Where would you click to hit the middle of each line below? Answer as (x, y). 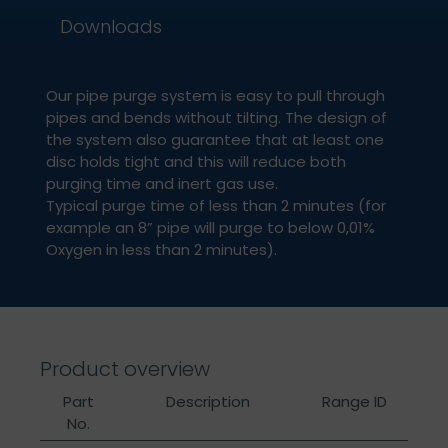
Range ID (354, 402)
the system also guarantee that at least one (215, 140)
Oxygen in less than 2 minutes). (161, 250)
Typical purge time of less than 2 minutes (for (216, 206)
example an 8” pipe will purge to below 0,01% (210, 228)
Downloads (111, 27)
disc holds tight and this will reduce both (196, 162)
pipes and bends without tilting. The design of (216, 118)
